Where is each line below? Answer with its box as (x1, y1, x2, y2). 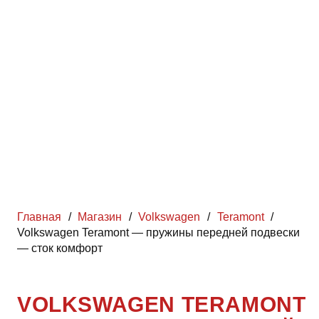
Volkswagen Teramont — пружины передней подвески (17, 226, 300, 239)
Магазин (78, 211, 122, 223)
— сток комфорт (17, 242, 103, 254)
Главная (17, 211, 61, 223)
